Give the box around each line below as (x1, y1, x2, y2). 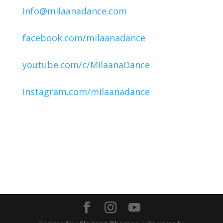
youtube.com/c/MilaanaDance (22, 59, 150, 71)
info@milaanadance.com (22, 5, 127, 17)
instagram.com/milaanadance (22, 86, 150, 98)
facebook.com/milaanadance (22, 32, 145, 44)
